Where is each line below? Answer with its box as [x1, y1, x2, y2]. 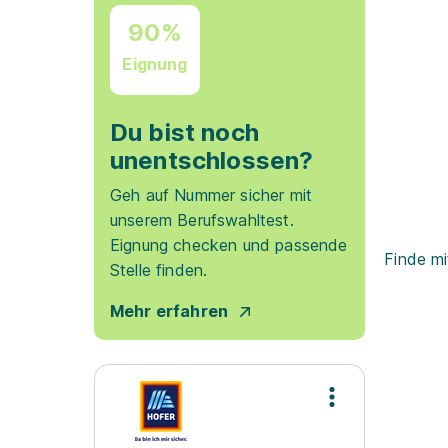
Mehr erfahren [110, 301, 229, 321]
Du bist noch [110, 118, 259, 147]
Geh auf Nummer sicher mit [110, 185, 313, 205]
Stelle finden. [110, 260, 208, 280]
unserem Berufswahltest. [110, 210, 294, 230]
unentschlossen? [110, 146, 314, 175]
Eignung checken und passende [110, 235, 348, 255]
